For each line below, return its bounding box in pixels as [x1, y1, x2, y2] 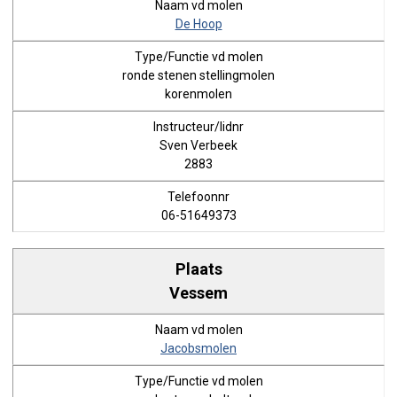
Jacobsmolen [160, 341, 237, 355]
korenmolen [165, 87, 232, 101]
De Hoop [175, 17, 222, 31]
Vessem [169, 283, 228, 302]
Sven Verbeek [160, 138, 237, 152]
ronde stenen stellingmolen [122, 68, 275, 82]
